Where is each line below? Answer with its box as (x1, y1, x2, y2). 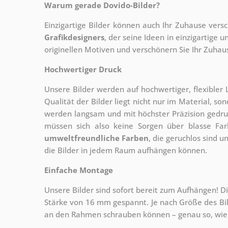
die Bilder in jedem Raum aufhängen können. (44, 145, 207, 155)
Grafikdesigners (44, 32, 104, 42)
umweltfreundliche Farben (44, 132, 149, 143)
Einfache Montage (44, 164, 113, 175)
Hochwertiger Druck (44, 64, 122, 74)
